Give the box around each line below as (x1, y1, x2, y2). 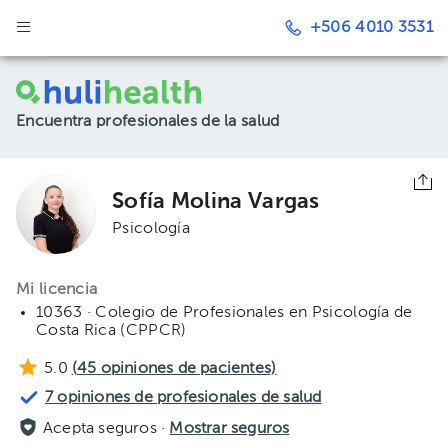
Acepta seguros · (43, 421, 170, 437)
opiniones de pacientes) (96, 361, 277, 377)
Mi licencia (16, 282, 98, 298)
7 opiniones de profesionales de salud (45, 390, 322, 406)
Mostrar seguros (169, 421, 290, 437)
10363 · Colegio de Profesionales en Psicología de (36, 305, 413, 321)
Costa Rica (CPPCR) (36, 323, 187, 339)
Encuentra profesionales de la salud (16, 114, 280, 130)
